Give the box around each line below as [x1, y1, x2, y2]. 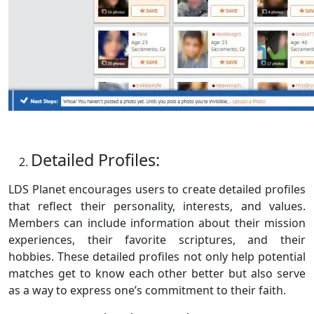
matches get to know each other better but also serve [8, 266, 306, 282]
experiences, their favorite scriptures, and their [8, 232, 306, 248]
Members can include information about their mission [8, 215, 306, 231]
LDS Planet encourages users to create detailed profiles [8, 182, 306, 198]
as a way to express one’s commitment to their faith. [8, 282, 286, 299]
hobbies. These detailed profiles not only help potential [8, 249, 306, 265]
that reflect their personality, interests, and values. [8, 198, 306, 214]
